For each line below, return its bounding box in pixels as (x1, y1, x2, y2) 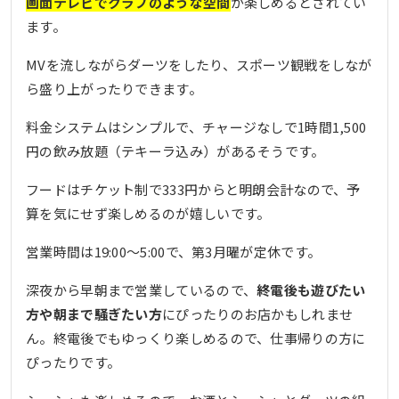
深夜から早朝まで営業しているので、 (26, 280, 257, 299)
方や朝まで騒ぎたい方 (26, 304, 163, 323)
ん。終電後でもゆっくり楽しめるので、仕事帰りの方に (26, 328, 366, 347)
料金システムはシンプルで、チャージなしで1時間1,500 (26, 117, 367, 136)
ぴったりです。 (26, 352, 121, 371)
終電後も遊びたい (256, 280, 366, 299)
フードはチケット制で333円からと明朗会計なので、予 (26, 179, 361, 199)
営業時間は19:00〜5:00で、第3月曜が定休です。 (26, 241, 322, 261)
